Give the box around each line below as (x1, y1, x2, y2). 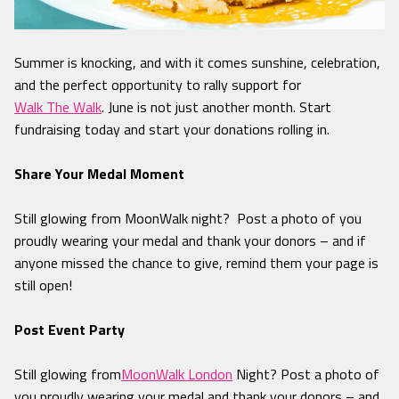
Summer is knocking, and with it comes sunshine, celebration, (14, 52, 380, 74)
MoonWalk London (121, 363, 232, 386)
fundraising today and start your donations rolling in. (14, 118, 330, 141)
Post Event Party (14, 319, 128, 341)
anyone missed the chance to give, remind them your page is (14, 252, 379, 274)
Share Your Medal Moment (14, 163, 184, 185)
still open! (14, 274, 72, 297)
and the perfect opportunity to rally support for (14, 74, 301, 96)
